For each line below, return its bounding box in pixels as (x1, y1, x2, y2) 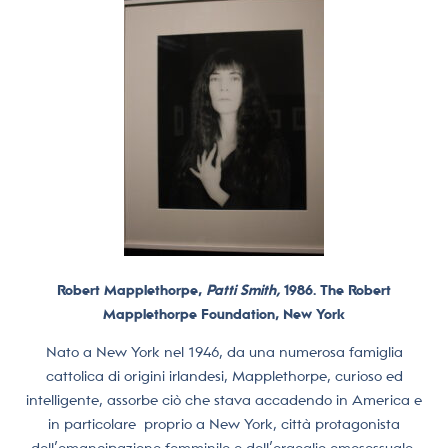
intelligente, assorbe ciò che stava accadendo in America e (26, 391, 422, 408)
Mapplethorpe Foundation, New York (103, 305, 345, 322)
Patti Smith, (206, 281, 280, 298)
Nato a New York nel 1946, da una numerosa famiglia (45, 343, 403, 360)
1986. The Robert (280, 281, 391, 298)
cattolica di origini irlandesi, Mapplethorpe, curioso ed (45, 367, 403, 384)
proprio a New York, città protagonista (144, 415, 400, 432)
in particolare (48, 415, 136, 432)
